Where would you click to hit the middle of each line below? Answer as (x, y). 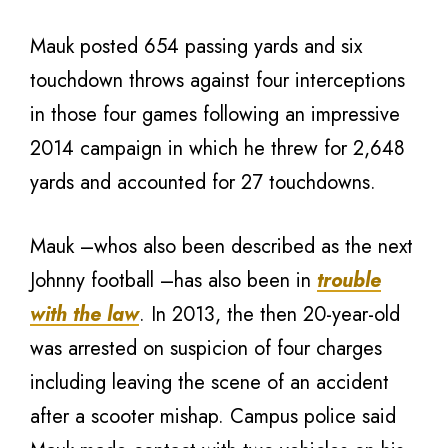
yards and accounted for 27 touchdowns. (203, 182)
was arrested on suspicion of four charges (206, 348)
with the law (84, 314)
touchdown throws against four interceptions (217, 80)
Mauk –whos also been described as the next (221, 246)
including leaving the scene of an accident (209, 382)
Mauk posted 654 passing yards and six (196, 46)
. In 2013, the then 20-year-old (269, 314)
